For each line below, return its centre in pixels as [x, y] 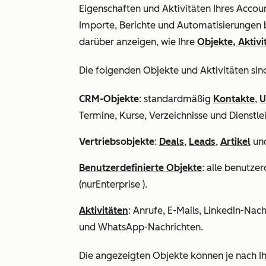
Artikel [235, 142]
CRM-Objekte [109, 99]
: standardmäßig [176, 99]
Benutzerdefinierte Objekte [140, 168]
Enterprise [118, 184]
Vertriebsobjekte [117, 142]
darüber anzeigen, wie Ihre [138, 42]
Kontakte [234, 99]
